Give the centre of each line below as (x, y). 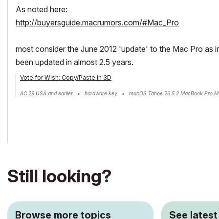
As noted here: (42, 9)
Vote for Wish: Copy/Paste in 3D (66, 77)
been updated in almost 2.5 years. (75, 62)
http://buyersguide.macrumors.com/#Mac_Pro (97, 22)
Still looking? (59, 176)
